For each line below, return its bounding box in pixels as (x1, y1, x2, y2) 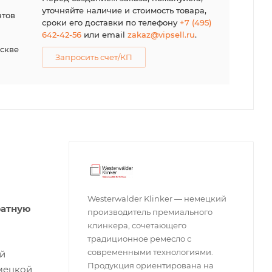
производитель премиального (87, 206, 212, 217)
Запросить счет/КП (55, 52, 132, 62)
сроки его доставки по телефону (41, 18, 180, 27)
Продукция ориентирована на (87, 260, 214, 270)
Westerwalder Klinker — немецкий (87, 193, 226, 203)
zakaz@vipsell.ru (127, 30, 195, 39)
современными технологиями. (87, 246, 213, 257)
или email (81, 30, 127, 39)
